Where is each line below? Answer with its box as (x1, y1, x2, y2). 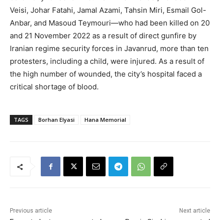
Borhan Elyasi (38, 116, 75, 124)
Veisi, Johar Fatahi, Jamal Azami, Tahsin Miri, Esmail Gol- (10, 5, 206, 15)
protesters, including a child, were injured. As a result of (10, 56, 204, 66)
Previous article (10, 207, 52, 215)
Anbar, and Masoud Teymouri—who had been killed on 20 (10, 18, 210, 28)
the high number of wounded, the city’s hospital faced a (10, 69, 202, 79)
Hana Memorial (84, 116, 126, 124)
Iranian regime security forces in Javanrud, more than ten (10, 44, 209, 54)
